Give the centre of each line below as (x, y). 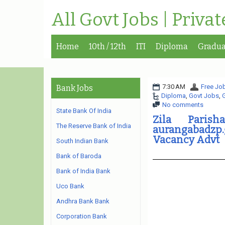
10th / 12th (107, 46)
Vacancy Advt (186, 140)
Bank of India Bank (83, 171)
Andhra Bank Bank (83, 201)
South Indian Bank (82, 141)
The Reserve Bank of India (94, 126)
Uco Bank (70, 186)
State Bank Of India (84, 111)
